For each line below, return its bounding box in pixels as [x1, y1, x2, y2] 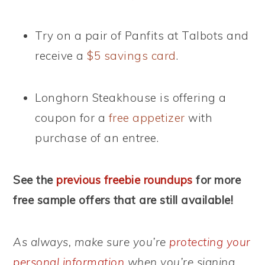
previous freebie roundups [56, 173, 193, 187]
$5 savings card [87, 49, 176, 63]
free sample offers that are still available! [13, 193, 234, 207]
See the [13, 173, 57, 187]
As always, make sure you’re [13, 235, 170, 249]
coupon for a [35, 111, 109, 125]
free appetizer [108, 111, 185, 125]
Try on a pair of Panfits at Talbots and [35, 28, 249, 43]
